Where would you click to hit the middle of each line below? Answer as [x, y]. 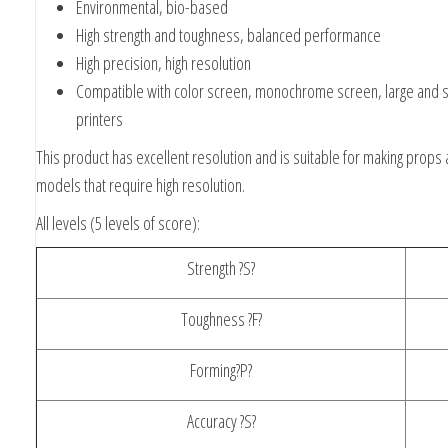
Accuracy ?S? [221, 420]
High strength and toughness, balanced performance [228, 34]
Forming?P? [221, 369]
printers [99, 118]
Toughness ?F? [221, 318]
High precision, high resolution [163, 62]
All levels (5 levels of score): [118, 222]
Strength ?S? [221, 267]
